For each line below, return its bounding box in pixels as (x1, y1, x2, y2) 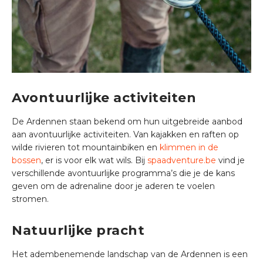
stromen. (12, 193, 49, 204)
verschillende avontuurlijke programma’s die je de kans (12, 167, 235, 178)
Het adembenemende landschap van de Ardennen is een (12, 248, 248, 259)
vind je (216, 154, 245, 166)
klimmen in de (160, 141, 218, 153)
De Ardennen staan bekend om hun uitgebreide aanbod (12, 116, 242, 127)
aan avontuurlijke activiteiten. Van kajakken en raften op (12, 129, 239, 140)
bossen (12, 154, 41, 166)
